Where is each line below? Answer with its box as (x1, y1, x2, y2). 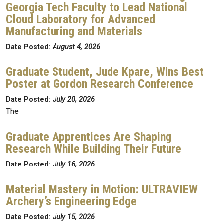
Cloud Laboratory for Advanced (6, 12, 155, 26)
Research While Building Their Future (6, 142, 181, 156)
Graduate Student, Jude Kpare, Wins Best (6, 64, 204, 79)
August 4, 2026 (53, 42, 100, 51)
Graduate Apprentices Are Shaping (6, 130, 171, 144)
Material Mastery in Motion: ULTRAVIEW (6, 182, 198, 197)
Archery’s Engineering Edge (6, 194, 137, 209)
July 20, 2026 (53, 95, 95, 104)
